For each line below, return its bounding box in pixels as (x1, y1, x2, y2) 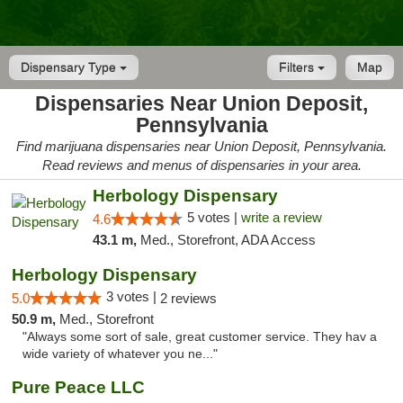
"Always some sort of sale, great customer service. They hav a (22, 330, 377, 344)
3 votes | (106, 289, 160, 304)
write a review (240, 210, 322, 225)
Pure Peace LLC (12, 378, 145, 397)
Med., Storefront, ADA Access (139, 232, 316, 247)
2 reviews (160, 291, 217, 306)
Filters (279, 60, 318, 75)
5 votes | (186, 210, 241, 225)
